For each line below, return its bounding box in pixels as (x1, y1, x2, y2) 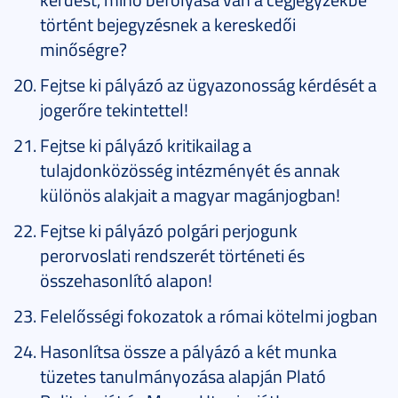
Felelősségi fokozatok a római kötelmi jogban (40, 302, 378, 328)
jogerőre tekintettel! (40, 96, 188, 122)
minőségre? (40, 36, 127, 61)
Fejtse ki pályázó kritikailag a (40, 131, 251, 157)
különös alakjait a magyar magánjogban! (40, 181, 340, 207)
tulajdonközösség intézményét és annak (40, 156, 340, 182)
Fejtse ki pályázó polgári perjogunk (40, 217, 298, 243)
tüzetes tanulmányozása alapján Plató (40, 362, 326, 388)
